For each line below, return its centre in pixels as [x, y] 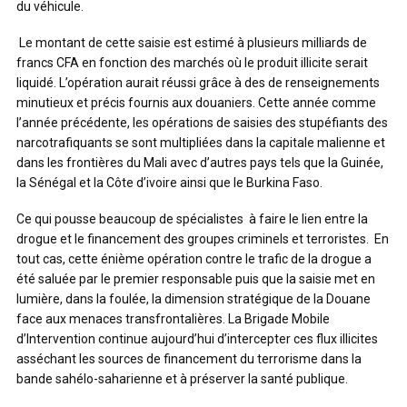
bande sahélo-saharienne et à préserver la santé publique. [182, 379]
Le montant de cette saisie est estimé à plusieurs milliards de [192, 43]
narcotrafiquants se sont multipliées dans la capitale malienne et [201, 143]
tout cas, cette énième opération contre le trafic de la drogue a [194, 259]
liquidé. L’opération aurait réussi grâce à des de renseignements [198, 83]
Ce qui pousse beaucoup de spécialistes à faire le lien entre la [192, 219]
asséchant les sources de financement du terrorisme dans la [189, 359]
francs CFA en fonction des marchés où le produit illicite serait [192, 63]
